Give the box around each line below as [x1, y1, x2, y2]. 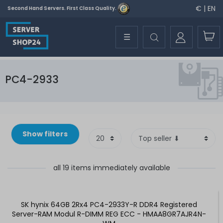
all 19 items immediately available [53, 162, 170, 173]
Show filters [22, 128, 68, 139]
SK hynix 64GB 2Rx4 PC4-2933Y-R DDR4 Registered [21, 199, 197, 210]
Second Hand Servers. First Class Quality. [7, 4, 117, 12]
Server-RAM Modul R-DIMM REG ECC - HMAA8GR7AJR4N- [12, 209, 206, 219]
